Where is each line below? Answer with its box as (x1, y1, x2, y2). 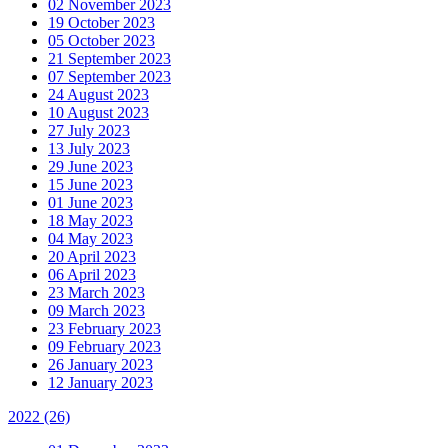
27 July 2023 (48, 121, 130, 139)
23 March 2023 (48, 283, 145, 301)
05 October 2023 (48, 31, 155, 49)
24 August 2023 (48, 85, 149, 103)
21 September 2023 (48, 49, 171, 67)
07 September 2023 (48, 67, 171, 85)
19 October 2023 (48, 13, 155, 31)
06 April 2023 (48, 265, 136, 283)
